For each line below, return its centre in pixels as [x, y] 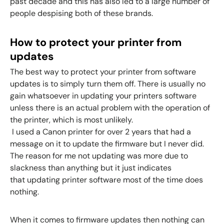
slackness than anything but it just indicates [91, 167]
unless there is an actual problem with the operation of [110, 107]
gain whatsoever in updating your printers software [103, 95]
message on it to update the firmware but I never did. [107, 143]
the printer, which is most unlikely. [71, 119]
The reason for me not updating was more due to [99, 155]
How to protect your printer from [96, 43]
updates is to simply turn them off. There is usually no [108, 83]
